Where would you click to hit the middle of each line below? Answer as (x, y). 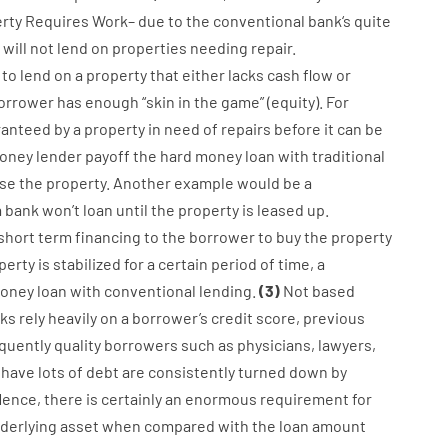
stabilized (86, 263)
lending (225, 290)
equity (292, 101)
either (203, 74)
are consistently (178, 371)
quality (77, 344)
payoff (107, 155)
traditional (348, 155)
